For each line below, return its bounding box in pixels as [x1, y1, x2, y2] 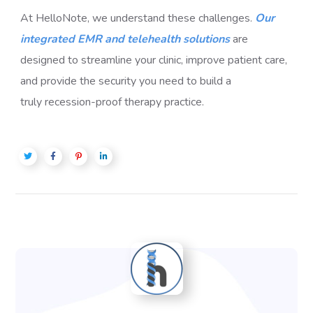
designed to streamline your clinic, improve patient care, [20, 52, 288, 68]
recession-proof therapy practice [45, 94, 203, 110]
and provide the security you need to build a [20, 73, 232, 89]
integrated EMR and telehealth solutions [20, 31, 231, 47]
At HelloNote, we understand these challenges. [20, 10, 256, 26]
